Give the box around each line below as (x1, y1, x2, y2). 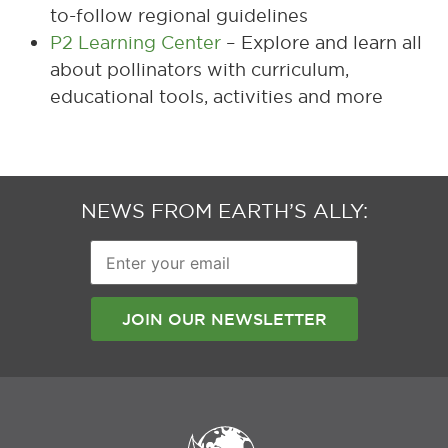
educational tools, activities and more (50, 85, 383, 108)
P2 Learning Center (50, 31, 221, 54)
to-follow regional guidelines (50, 4, 308, 27)
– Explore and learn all (221, 31, 422, 54)
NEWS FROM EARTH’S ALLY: (80, 198, 368, 223)
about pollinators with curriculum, (50, 58, 349, 81)
